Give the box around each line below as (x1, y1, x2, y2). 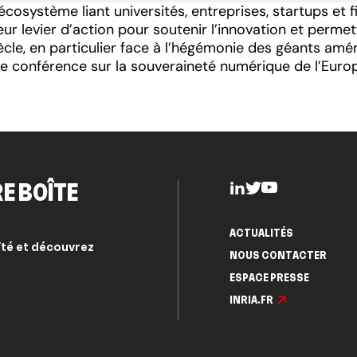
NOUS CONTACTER (229, 247, 327, 262)
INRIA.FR (229, 292, 273, 307)
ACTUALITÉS (229, 225, 293, 240)
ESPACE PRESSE (229, 269, 309, 284)
